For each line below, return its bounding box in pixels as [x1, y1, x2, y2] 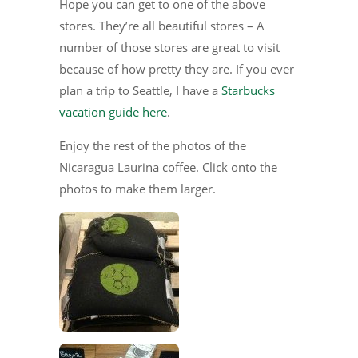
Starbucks [221, 82, 275, 99]
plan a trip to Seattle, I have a [59, 82, 221, 99]
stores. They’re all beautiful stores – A [59, 18, 265, 34]
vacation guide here [59, 104, 167, 121]
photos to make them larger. [59, 181, 216, 197]
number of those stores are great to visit [59, 39, 280, 56]
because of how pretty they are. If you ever [59, 61, 294, 78]
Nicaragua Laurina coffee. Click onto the [59, 159, 277, 176]
